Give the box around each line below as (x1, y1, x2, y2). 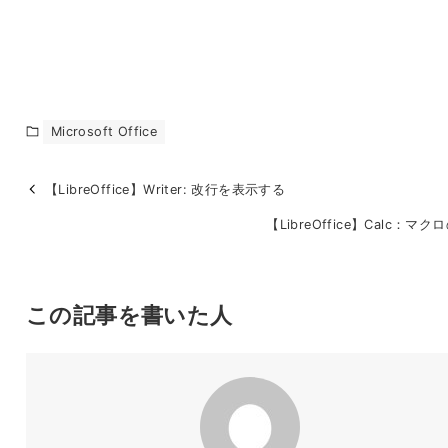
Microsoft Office (50, 123, 158, 139)
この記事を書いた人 (25, 300, 233, 328)
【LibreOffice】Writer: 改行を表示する (45, 181, 286, 197)
